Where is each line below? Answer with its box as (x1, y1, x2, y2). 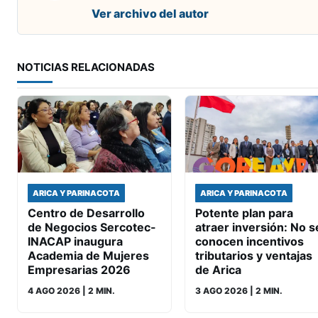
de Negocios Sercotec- (28, 220, 156, 235)
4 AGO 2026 (28, 285, 80, 297)
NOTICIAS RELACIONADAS (17, 60, 155, 75)
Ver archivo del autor (92, 6, 209, 21)
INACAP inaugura (28, 234, 123, 249)
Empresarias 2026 (28, 263, 131, 278)
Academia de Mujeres (28, 248, 149, 263)
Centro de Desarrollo (28, 206, 145, 221)
